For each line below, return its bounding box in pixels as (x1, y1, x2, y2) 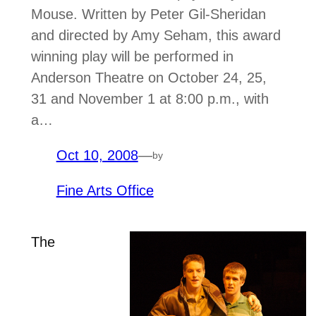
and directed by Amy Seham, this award (30, 28, 281, 44)
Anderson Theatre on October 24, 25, (30, 70, 267, 86)
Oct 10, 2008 (56, 147, 138, 164)
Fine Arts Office (56, 183, 154, 199)
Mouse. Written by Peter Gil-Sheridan (30, 6, 266, 23)
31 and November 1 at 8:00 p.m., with (30, 91, 269, 107)
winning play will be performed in (30, 49, 233, 65)
